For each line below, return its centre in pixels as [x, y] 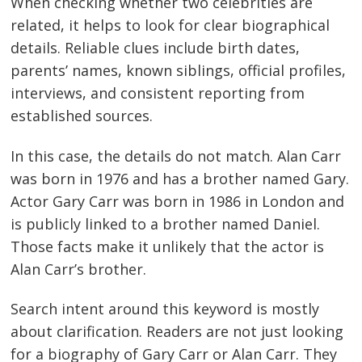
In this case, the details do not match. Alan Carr [176, 156]
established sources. [82, 116]
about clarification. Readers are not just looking [177, 332]
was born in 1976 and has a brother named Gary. [180, 178]
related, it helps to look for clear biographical [170, 25]
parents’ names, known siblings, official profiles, [179, 71]
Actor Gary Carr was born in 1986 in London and [178, 201]
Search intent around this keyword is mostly [165, 309]
